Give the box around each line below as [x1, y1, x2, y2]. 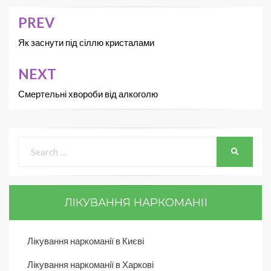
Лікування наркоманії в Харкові [27, 258, 154, 270]
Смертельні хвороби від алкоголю [18, 88, 158, 99]
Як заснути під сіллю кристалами [18, 36, 154, 48]
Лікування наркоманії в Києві [27, 235, 144, 246]
